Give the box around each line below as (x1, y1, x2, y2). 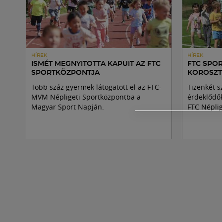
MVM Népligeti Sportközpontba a (31, 92, 141, 102)
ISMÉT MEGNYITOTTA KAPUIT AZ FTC (31, 60, 161, 67)
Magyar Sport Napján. (31, 102, 104, 111)
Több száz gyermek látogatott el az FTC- (31, 82, 162, 92)
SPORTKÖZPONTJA (31, 69, 100, 76)
